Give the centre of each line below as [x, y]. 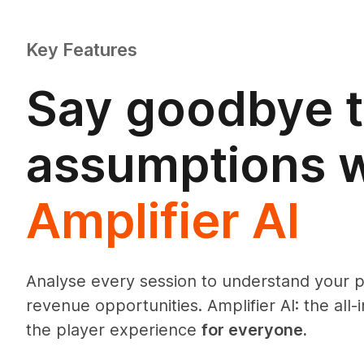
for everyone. [254, 329]
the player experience [114, 329]
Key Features [82, 49]
